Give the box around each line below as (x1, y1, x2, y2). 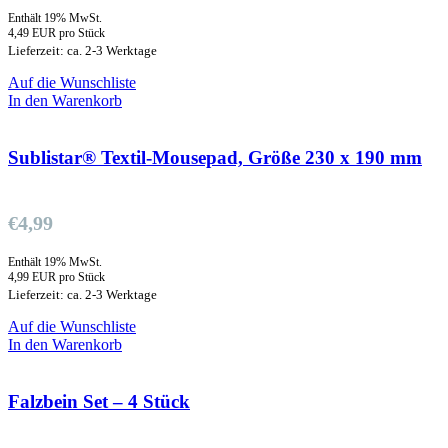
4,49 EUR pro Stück (8, 26, 105, 41)
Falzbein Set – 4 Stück (8, 390, 190, 412)
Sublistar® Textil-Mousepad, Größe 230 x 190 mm (8, 147, 422, 169)
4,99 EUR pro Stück (8, 270, 105, 285)
